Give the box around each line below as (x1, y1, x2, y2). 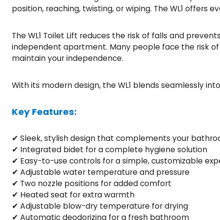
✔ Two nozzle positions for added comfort (12, 178, 171, 189)
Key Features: (12, 105, 77, 118)
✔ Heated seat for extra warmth (12, 189, 135, 200)
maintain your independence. (12, 53, 123, 63)
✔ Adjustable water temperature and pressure (12, 166, 190, 177)
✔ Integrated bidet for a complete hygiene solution (12, 144, 207, 155)
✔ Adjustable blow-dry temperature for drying (12, 200, 188, 211)
